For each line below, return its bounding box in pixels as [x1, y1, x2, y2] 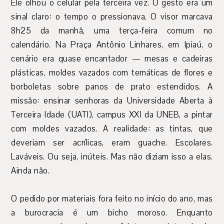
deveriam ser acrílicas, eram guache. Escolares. [11, 137, 213, 149]
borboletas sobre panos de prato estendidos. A [11, 81, 213, 93]
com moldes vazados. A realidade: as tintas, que [11, 123, 213, 135]
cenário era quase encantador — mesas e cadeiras [11, 53, 213, 65]
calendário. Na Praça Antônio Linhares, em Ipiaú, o [11, 39, 213, 51]
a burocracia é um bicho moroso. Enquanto [11, 207, 213, 219]
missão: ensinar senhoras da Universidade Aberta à [11, 95, 213, 107]
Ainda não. [11, 165, 50, 177]
